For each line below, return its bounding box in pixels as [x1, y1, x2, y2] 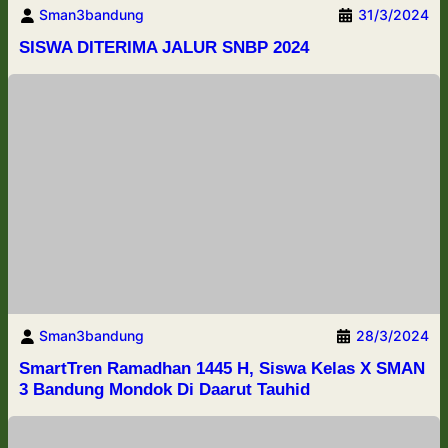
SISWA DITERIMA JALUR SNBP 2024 [18, 37, 309, 57]
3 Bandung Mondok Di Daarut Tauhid [18, 379, 310, 399]
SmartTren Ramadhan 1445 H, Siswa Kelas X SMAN [18, 358, 425, 378]
